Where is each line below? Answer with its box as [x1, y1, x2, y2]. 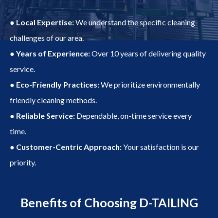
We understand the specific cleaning [74, 17, 195, 27]
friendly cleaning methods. [10, 95, 97, 105]
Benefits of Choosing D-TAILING [20, 195, 198, 210]
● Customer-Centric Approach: [10, 142, 122, 151]
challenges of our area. [10, 33, 84, 42]
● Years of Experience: [10, 48, 90, 58]
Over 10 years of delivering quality [90, 48, 206, 58]
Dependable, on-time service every [76, 110, 192, 120]
